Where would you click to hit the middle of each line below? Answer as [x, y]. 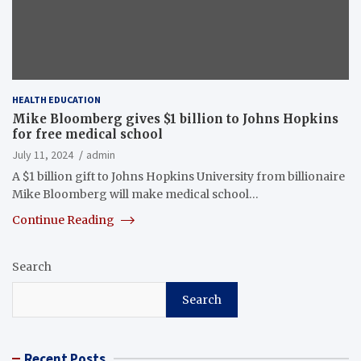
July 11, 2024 [43, 154]
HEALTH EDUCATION [56, 99]
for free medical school [87, 134]
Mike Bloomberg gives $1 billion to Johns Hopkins [175, 118]
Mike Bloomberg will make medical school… [135, 194]
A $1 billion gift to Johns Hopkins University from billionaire [178, 176]
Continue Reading [64, 220]
